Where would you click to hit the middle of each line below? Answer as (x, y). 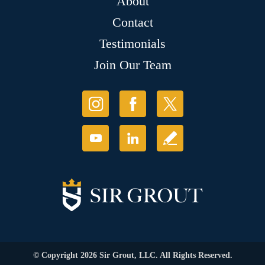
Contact (132, 22)
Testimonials (132, 44)
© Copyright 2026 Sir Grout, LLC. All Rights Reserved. (132, 256)
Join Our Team (132, 65)
